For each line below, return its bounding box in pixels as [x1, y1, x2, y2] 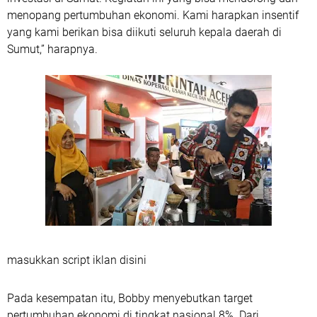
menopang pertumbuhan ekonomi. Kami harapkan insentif [7, 8, 299, 23]
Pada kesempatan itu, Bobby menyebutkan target [7, 292, 253, 306]
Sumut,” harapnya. [7, 42, 100, 57]
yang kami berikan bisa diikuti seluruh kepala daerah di [7, 25, 282, 40]
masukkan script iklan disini [7, 253, 146, 267]
